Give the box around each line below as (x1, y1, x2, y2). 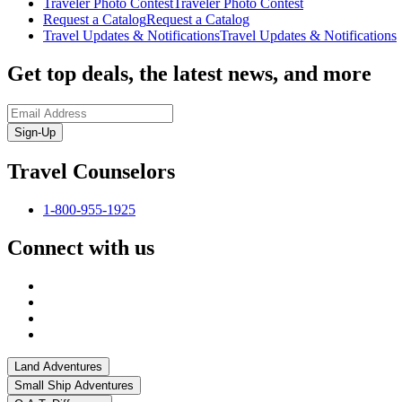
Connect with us (7, 235, 154, 259)
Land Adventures (14, 359, 102, 373)
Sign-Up (14, 126, 56, 140)
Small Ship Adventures (14, 378, 134, 392)
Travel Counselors (7, 159, 175, 183)
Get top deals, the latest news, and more (7, 62, 371, 86)
